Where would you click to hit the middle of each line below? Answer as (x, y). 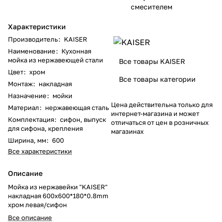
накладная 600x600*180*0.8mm (58, 195)
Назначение (27, 95)
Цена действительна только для (162, 104)
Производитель (33, 39)
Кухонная (76, 51)
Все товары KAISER (152, 61)
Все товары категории (157, 79)
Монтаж (20, 83)
